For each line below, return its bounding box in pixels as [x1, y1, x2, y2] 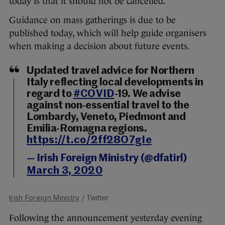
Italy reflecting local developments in [27, 77, 204, 88]
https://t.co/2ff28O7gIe [27, 135, 152, 146]
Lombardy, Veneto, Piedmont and [27, 112, 186, 123]
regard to [27, 89, 73, 100]
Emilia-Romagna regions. [27, 124, 147, 135]
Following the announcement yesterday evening [9, 213, 202, 223]
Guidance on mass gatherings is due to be [9, 15, 176, 26]
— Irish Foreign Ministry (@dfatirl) [27, 153, 187, 164]
